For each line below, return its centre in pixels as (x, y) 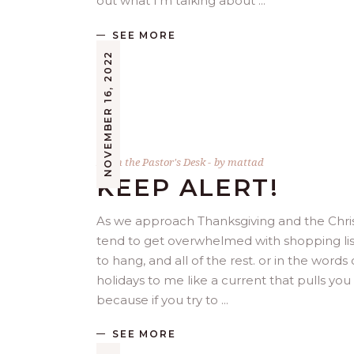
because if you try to (159, 299)
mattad (246, 162)
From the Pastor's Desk (151, 162)
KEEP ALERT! (188, 187)
